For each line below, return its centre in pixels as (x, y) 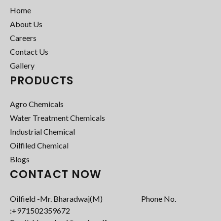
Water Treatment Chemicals (57, 117)
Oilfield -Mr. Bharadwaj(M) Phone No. (93, 198)
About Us (26, 24)
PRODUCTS (42, 80)
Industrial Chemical (42, 131)
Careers (23, 37)
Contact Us (29, 51)
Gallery (22, 65)
